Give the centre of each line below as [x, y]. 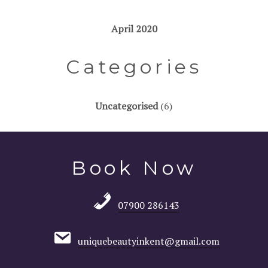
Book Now [134, 168]
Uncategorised [127, 106]
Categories [134, 67]
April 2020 [134, 28]
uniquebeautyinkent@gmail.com [148, 241]
